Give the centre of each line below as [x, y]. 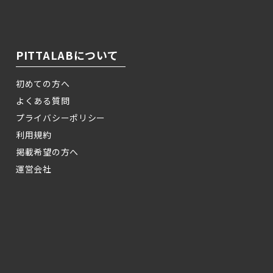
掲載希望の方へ [47, 152]
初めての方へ [43, 84]
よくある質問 [43, 101]
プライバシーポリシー [61, 118]
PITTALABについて [67, 55]
